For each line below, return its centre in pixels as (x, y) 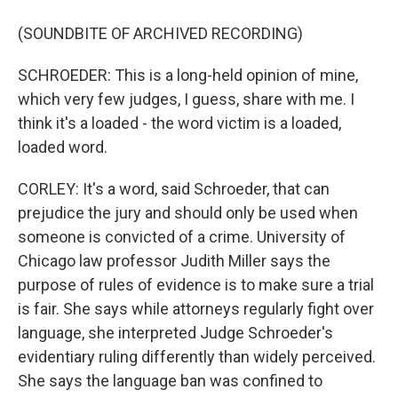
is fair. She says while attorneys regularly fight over (196, 309)
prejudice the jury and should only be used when (188, 213)
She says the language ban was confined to (170, 381)
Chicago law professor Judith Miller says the (174, 261)
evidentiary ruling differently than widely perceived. (197, 357)
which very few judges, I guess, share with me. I (186, 99)
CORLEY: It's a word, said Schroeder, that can (174, 189)
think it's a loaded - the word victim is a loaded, (179, 123)
